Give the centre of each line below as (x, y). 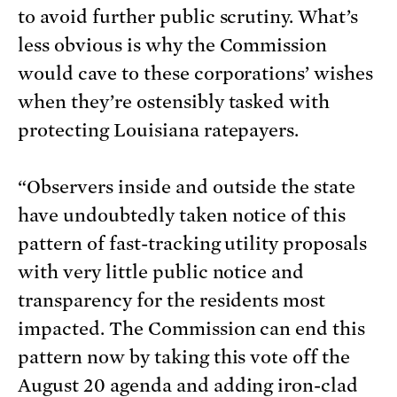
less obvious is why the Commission (173, 46)
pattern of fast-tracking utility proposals (193, 244)
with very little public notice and (161, 272)
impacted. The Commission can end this (192, 329)
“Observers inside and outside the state (187, 187)
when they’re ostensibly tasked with (174, 102)
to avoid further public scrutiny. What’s (188, 17)
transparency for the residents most (172, 301)
